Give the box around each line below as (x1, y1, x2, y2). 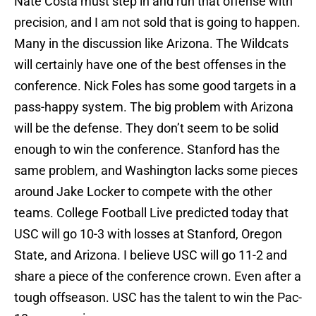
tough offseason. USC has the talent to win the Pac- (14, 290, 302, 305)
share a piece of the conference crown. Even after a (14, 269, 301, 284)
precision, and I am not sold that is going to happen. (14, 15, 300, 30)
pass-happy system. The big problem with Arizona (14, 99, 293, 115)
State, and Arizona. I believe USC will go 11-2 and (14, 248, 287, 263)
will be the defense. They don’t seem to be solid (14, 121, 279, 136)
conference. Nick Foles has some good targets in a (14, 78, 296, 94)
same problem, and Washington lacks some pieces (14, 163, 298, 178)
